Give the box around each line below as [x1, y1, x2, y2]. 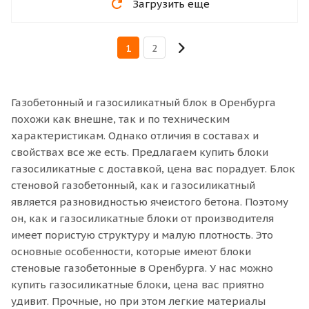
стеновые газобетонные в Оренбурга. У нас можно [11, 261, 273, 275]
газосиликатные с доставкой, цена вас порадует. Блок [11, 161, 295, 175]
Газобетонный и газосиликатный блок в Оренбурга [11, 95, 276, 109]
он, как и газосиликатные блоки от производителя [11, 211, 274, 225]
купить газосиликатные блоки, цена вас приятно [11, 277, 264, 291]
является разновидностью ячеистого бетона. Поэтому [11, 195, 288, 208]
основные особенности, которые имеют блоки [11, 244, 251, 258]
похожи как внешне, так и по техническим [11, 112, 230, 126]
